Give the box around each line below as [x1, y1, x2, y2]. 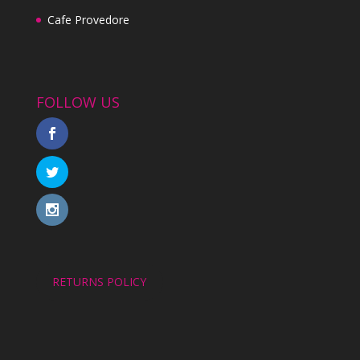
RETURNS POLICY [52, 274, 147, 290]
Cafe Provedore [47, 12, 129, 28]
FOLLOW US [35, 92, 120, 112]
